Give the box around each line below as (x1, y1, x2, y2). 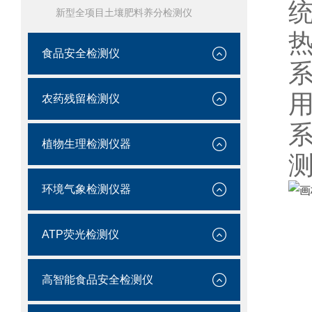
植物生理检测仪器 (42, 138, 131, 150)
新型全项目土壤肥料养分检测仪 (56, 7, 192, 18)
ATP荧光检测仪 (42, 228, 119, 240)
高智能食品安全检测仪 (42, 274, 153, 286)
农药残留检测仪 (42, 93, 120, 104)
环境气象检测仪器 (42, 183, 131, 195)
